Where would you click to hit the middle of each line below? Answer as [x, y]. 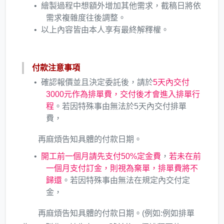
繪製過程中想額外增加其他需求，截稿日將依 [121, 5]
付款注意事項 [56, 67]
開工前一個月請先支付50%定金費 [101, 156]
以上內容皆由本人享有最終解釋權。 [105, 29]
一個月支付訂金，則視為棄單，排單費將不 [122, 168]
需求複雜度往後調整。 [86, 17]
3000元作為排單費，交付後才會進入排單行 [123, 94]
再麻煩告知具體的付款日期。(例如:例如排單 [116, 213]
